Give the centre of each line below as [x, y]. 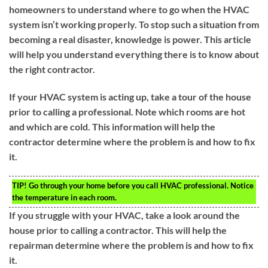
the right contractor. [52, 69]
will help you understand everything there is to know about [134, 54]
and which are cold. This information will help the [112, 126]
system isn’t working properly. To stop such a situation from [134, 24]
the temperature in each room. [64, 198]
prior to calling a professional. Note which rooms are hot [127, 111]
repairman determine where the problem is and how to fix [131, 245]
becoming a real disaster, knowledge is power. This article [130, 39]
